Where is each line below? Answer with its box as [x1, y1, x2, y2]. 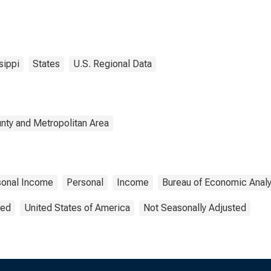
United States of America [24, 202, 130, 214]
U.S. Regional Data [73, 58, 152, 70]
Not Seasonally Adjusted [143, 202, 246, 214]
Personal [67, 177, 103, 188]
